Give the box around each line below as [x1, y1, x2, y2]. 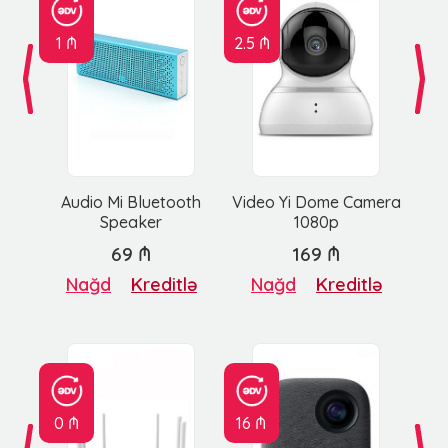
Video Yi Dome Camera [231, 192, 401, 213]
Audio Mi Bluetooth [61, 192, 202, 213]
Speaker [100, 212, 163, 233]
